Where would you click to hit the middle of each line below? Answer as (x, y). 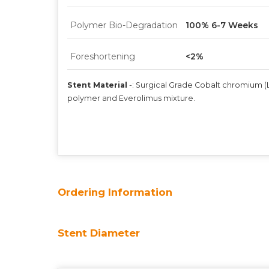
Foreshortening (103, 56)
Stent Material (97, 85)
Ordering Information (115, 192)
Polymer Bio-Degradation (124, 25)
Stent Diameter (99, 233)
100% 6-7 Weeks (222, 25)
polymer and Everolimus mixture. (131, 98)
